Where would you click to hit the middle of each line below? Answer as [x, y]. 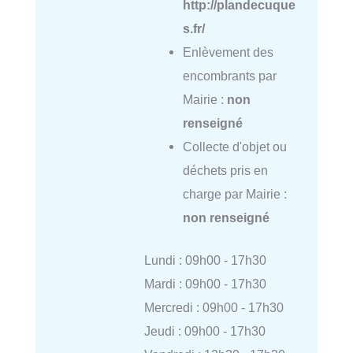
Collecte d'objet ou [234, 146]
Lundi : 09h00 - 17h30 [205, 260]
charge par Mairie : [234, 193]
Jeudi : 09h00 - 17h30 [204, 331]
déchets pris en [225, 170]
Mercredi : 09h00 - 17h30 [214, 308]
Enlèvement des [228, 52]
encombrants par [229, 75]
